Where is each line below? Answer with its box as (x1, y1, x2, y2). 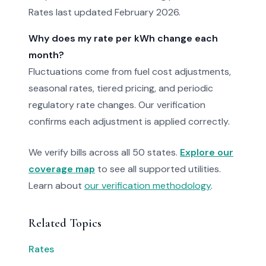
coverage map (28, 163, 95, 175)
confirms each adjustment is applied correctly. (28, 115, 230, 128)
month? (28, 49, 64, 61)
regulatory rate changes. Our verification (28, 99, 205, 111)
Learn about (28, 179, 84, 192)
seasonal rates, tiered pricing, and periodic (28, 82, 213, 94)
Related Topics (28, 216, 102, 230)
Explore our (180, 146, 233, 159)
